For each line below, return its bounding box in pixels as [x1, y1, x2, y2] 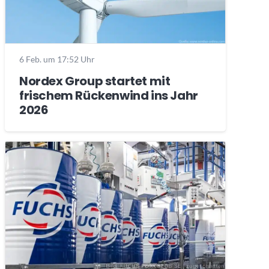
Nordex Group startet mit [19, 73, 171, 90]
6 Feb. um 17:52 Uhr [19, 54, 95, 65]
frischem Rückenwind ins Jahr [19, 87, 198, 104]
